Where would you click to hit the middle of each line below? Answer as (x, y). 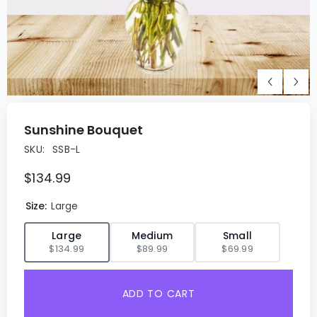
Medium (152, 236)
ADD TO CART (158, 294)
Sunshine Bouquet (83, 130)
